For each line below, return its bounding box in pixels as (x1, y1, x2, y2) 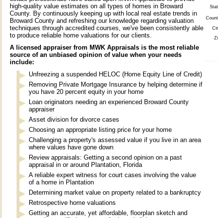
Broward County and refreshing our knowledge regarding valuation (10, 17, 194, 24)
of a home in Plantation (29, 179, 94, 186)
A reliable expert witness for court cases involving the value (29, 171, 196, 179)
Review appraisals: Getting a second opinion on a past (29, 154, 182, 161)
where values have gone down (29, 144, 113, 151)
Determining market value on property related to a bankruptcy (29, 189, 201, 196)
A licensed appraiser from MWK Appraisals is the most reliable (10, 44, 199, 51)
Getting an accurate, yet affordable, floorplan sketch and (29, 209, 187, 217)
